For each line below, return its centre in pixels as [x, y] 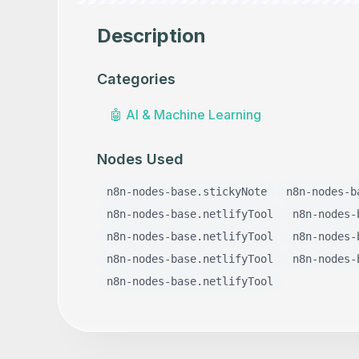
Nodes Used [140, 159]
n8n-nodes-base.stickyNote [187, 192]
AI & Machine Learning [194, 115]
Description [151, 36]
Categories [136, 79]
